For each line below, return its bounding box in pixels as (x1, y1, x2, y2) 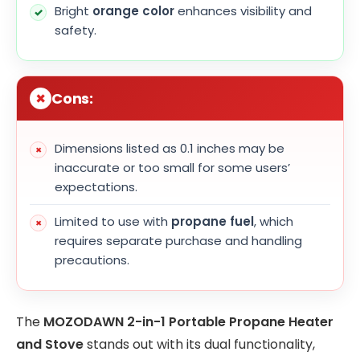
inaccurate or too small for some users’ (55, 159, 290, 177)
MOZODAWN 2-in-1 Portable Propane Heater (43, 313, 333, 332)
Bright (55, 2, 92, 20)
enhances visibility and (174, 2, 312, 20)
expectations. (55, 178, 137, 196)
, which (254, 213, 293, 231)
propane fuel (171, 213, 254, 231)
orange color (92, 2, 174, 20)
